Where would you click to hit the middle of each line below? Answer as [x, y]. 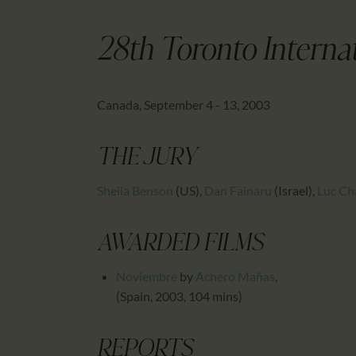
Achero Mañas [235, 277]
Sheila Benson [135, 191]
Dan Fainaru [238, 191]
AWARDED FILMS [180, 245]
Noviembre [147, 277]
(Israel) [292, 191]
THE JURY [147, 159]
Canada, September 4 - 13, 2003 [184, 105]
